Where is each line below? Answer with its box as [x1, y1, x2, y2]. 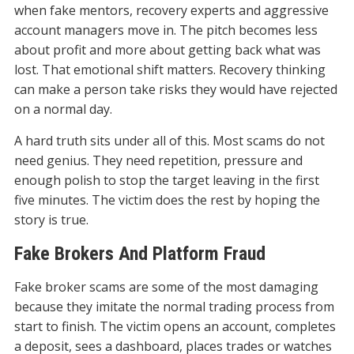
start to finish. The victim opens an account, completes [13, 318, 336, 336]
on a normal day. [13, 100, 112, 119]
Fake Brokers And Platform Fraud [13, 243, 265, 265]
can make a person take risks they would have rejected [13, 81, 337, 99]
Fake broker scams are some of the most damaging [13, 278, 318, 296]
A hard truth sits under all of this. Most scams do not [13, 132, 325, 150]
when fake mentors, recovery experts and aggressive [13, 2, 329, 20]
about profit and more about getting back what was [13, 41, 321, 59]
